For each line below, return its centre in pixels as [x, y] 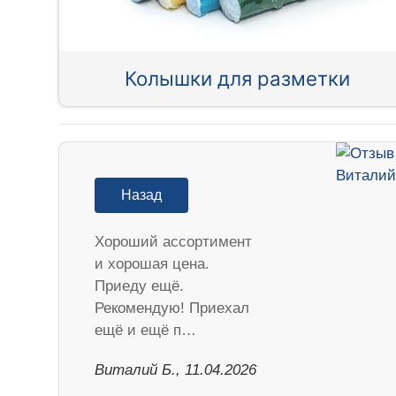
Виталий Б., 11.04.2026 [176, 370]
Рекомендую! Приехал [172, 308]
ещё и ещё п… [146, 331]
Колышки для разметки [238, 79]
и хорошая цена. [152, 264]
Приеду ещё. [140, 286]
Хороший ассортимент [174, 242]
